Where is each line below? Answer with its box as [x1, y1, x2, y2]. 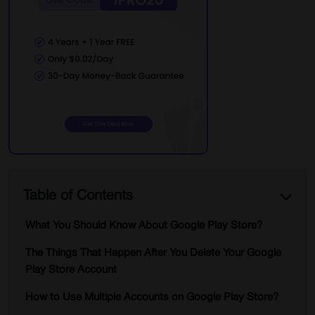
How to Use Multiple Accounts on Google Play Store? [25, 292, 278, 302]
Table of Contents [23, 190, 133, 202]
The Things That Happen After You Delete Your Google [25, 248, 281, 258]
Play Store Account [25, 265, 117, 275]
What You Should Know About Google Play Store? [25, 221, 262, 231]
